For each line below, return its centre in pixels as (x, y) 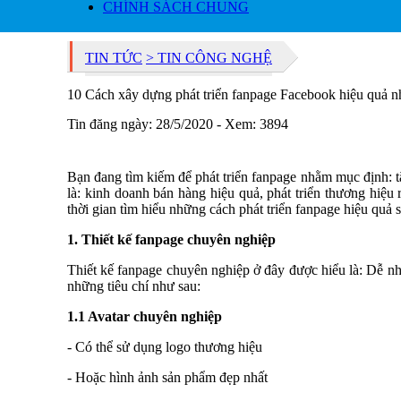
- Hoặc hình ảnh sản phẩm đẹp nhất (167, 377)
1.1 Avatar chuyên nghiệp (145, 316)
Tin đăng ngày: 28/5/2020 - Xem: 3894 (178, 124)
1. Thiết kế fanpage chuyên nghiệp (171, 239)
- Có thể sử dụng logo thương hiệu (165, 347)
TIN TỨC (114, 58)
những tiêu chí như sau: (134, 286)
